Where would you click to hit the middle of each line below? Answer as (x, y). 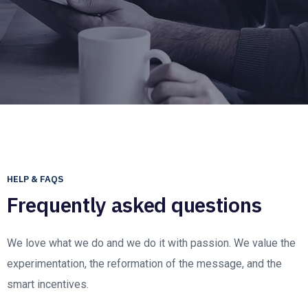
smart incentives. (48, 284)
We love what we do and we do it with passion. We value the (151, 243)
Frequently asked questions (134, 204)
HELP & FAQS (35, 179)
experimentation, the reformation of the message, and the (144, 263)
